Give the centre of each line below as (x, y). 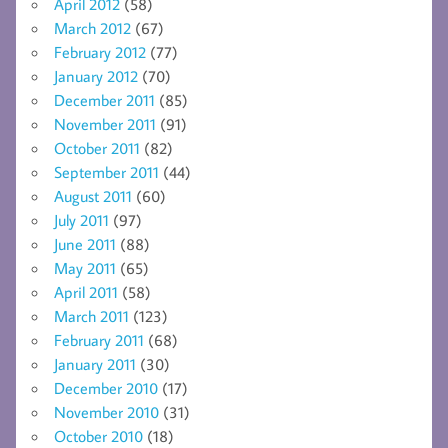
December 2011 (104, 100)
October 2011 (97, 148)
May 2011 (85, 268)
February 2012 (100, 52)
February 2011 (99, 340)
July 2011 (81, 220)
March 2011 (91, 316)
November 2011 (105, 124)
